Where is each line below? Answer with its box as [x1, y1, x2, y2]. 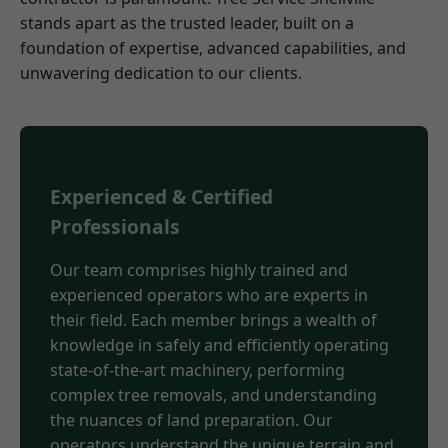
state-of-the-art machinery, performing [50, 358, 345, 381]
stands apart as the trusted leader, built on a [20, 12, 354, 35]
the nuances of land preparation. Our [50, 408, 333, 431]
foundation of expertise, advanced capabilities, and [20, 37, 406, 60]
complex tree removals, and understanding [50, 383, 377, 406]
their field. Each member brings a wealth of [50, 308, 377, 331]
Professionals [50, 212, 180, 240]
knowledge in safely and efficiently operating [50, 333, 389, 356]
